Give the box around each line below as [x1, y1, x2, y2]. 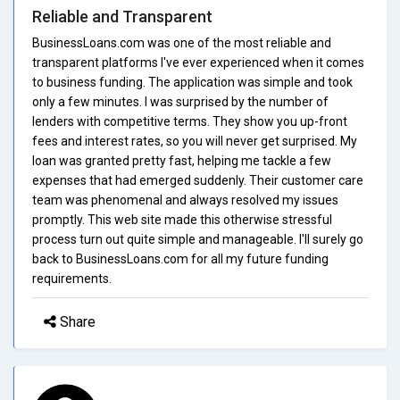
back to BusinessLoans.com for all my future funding [32, 251, 329, 266]
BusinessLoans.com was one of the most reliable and [32, 35, 331, 50]
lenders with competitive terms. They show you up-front [32, 113, 347, 129]
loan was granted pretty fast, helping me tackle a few [32, 153, 331, 168]
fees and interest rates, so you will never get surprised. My [32, 133, 357, 148]
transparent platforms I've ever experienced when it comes [32, 54, 364, 70]
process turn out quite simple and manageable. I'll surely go [32, 231, 363, 246]
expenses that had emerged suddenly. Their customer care [32, 172, 363, 187]
